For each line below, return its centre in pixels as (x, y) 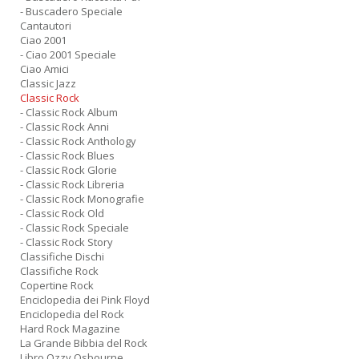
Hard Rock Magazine (70, 329)
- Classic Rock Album (69, 112)
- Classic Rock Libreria (72, 184)
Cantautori (46, 26)
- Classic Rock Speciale (75, 228)
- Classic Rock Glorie (69, 170)
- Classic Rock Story (67, 242)
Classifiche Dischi (62, 256)
